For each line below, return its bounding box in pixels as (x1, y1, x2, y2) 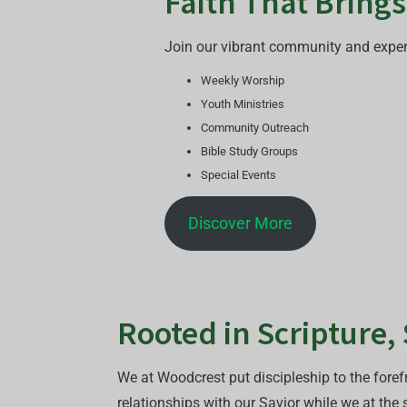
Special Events (200, 167, 276, 182)
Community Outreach (200, 120, 309, 134)
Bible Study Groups (200, 144, 298, 158)
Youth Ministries (200, 96, 284, 111)
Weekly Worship (200, 73, 284, 87)
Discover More (187, 213, 293, 233)
